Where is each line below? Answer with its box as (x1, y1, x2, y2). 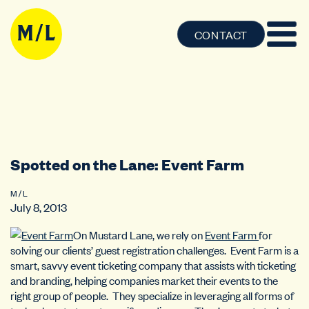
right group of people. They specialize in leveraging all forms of (10, 288, 294, 303)
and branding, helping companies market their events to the (10, 272, 278, 288)
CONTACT (194, 26, 248, 42)
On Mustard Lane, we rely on (73, 227, 205, 242)
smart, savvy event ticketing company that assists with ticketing (10, 257, 296, 272)
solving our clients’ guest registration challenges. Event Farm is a (10, 242, 299, 257)
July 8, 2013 (10, 199, 67, 215)
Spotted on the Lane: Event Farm (10, 154, 244, 175)
